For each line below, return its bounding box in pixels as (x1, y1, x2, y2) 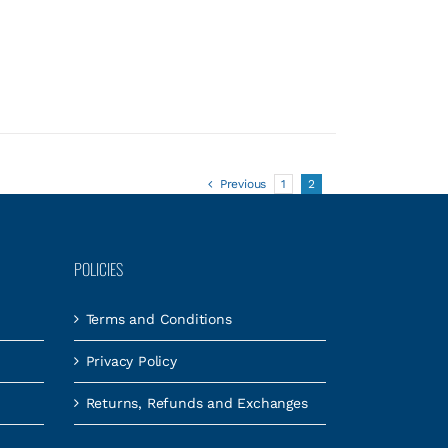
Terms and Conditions (85, 311, 232, 327)
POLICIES (73, 257, 123, 281)
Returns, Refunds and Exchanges (85, 395, 308, 411)
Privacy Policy (85, 353, 177, 369)
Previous (219, 177, 267, 191)
